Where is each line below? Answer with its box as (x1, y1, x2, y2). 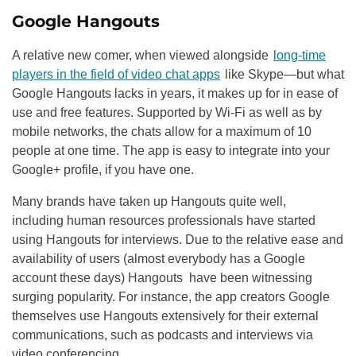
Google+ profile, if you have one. (12, 162, 194, 176)
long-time (273, 48, 326, 62)
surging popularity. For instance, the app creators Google (12, 289, 330, 304)
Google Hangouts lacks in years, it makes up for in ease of (12, 86, 338, 100)
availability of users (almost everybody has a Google (12, 251, 305, 265)
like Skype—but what (222, 67, 344, 81)
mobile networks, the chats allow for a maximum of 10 (12, 124, 311, 138)
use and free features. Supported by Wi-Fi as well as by (12, 105, 322, 119)
